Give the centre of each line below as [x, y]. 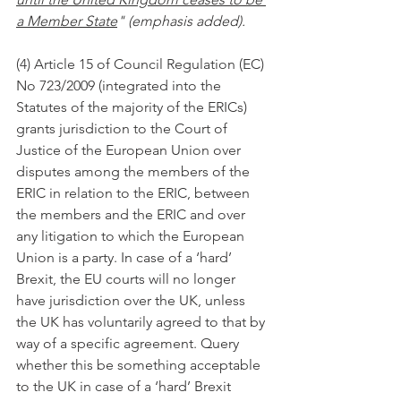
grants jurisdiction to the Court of [124, 128]
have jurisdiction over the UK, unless [132, 300]
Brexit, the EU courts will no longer [128, 279]
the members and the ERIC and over [132, 214]
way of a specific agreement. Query [129, 343]
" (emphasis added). [181, 21]
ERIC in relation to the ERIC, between [135, 193]
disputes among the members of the [135, 171]
